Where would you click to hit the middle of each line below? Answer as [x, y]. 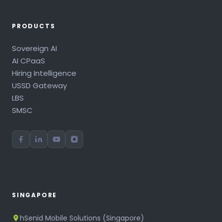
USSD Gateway [39, 85]
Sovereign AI [34, 48]
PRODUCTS [34, 26]
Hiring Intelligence [44, 73]
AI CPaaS [28, 60]
